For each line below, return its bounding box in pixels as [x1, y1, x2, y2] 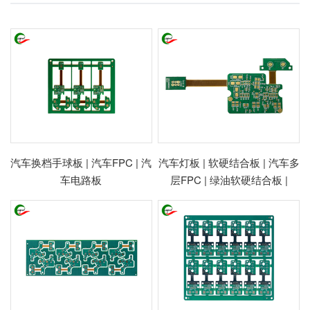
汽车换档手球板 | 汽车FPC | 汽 [10, 155, 152, 170]
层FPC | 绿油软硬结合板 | [170, 172, 288, 188]
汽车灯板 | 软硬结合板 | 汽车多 [158, 155, 300, 170]
